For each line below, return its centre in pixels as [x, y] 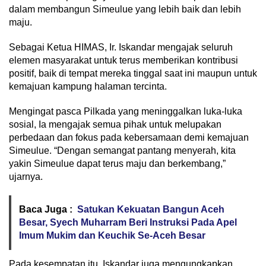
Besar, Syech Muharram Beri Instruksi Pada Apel [128, 223]
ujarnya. [26, 177]
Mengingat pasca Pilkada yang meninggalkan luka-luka [126, 112]
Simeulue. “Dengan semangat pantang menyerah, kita [122, 151]
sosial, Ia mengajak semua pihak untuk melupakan [115, 125]
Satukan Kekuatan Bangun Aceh [151, 210]
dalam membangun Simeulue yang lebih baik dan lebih [125, 9]
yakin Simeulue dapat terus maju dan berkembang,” [117, 164]
